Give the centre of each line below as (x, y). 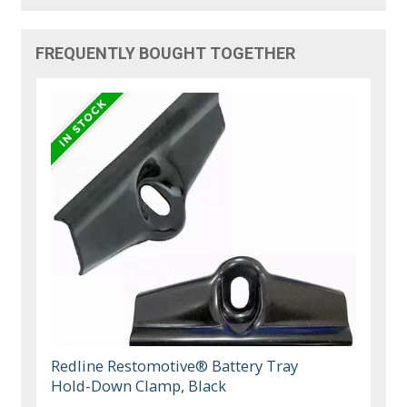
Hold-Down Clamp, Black (139, 386)
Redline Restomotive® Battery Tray (175, 366)
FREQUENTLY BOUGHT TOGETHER (166, 53)
